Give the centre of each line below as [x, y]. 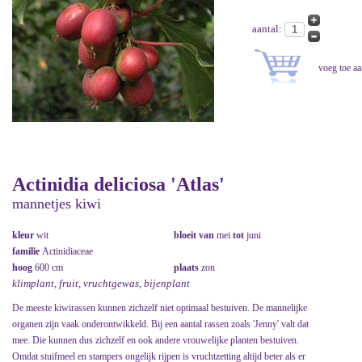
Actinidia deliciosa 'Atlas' [118, 184]
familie [27, 251]
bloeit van [195, 235]
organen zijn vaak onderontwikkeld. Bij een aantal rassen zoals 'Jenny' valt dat [160, 324]
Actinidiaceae [67, 251]
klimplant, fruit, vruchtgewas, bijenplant [101, 283]
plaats [187, 267]
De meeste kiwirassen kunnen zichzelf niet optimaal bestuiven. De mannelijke [160, 307]
